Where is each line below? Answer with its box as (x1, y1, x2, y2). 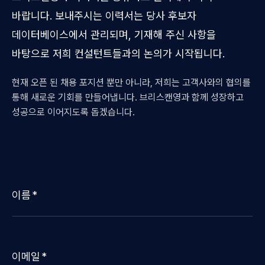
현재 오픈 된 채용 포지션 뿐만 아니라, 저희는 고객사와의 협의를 (12, 77, 251, 88)
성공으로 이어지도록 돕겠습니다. (12, 106, 135, 118)
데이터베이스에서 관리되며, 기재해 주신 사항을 (12, 28, 216, 41)
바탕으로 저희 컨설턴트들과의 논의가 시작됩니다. (12, 47, 225, 60)
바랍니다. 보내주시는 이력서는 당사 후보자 (12, 9, 196, 22)
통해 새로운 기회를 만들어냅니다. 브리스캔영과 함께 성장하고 (12, 92, 244, 103)
